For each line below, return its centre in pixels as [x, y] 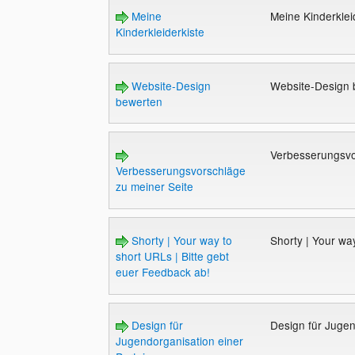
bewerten [139, 101]
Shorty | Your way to [180, 240]
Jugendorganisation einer [179, 341]
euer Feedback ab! [162, 271]
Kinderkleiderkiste [160, 32]
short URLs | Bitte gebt [172, 256]
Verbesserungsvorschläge [180, 171]
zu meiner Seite [154, 187]
